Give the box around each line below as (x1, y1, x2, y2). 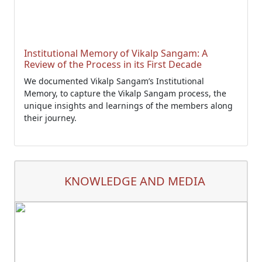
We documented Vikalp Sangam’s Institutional (24, 75, 204, 87)
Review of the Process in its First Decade (24, 58, 202, 71)
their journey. (24, 112, 77, 123)
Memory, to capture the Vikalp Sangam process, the (24, 88, 226, 99)
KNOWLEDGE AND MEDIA (64, 173, 205, 189)
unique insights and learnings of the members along (24, 100, 233, 111)
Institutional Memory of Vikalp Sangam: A (24, 47, 208, 60)
